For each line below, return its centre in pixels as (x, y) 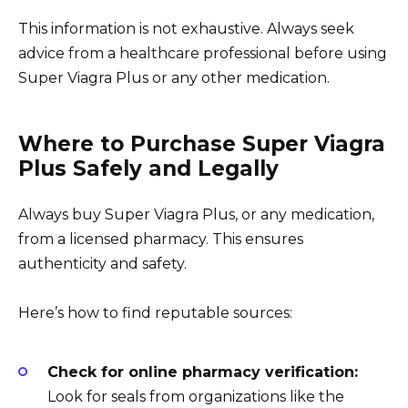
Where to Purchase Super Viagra (202, 143)
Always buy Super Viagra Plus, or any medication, (196, 214)
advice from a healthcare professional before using (203, 53)
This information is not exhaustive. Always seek (186, 28)
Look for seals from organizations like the (196, 397)
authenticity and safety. (102, 263)
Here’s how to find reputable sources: (155, 312)
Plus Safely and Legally (148, 168)
